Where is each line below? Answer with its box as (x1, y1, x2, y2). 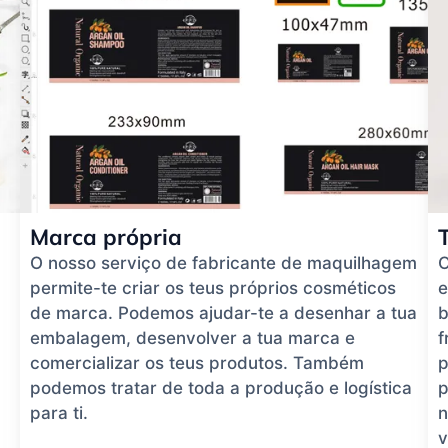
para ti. (30, 403, 88, 424)
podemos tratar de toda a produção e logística (30, 378, 412, 399)
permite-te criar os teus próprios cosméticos (30, 278, 396, 299)
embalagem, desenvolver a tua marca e (30, 328, 355, 349)
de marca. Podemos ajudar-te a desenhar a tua (30, 303, 417, 324)
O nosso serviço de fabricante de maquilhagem (30, 253, 417, 274)
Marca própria (30, 223, 182, 252)
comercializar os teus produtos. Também (30, 353, 364, 374)
